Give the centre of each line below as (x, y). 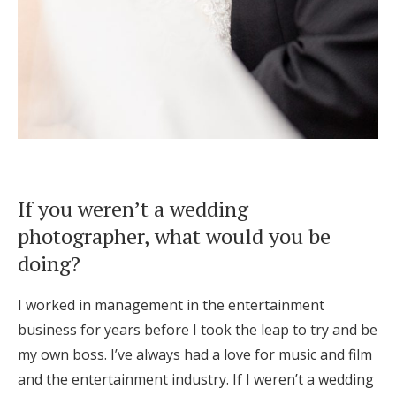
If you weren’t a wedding (133, 209)
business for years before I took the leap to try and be (198, 330)
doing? (49, 264)
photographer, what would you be (174, 236)
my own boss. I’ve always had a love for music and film (195, 355)
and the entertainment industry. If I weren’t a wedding (196, 380)
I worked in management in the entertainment (171, 305)
